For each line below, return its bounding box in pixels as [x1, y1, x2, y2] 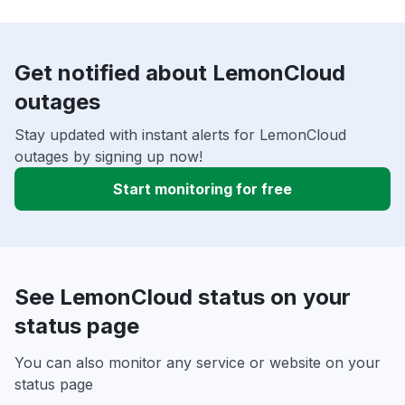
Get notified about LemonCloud [14, 60, 345, 87]
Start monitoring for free [113, 180, 292, 199]
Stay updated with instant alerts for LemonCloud [14, 126, 346, 145]
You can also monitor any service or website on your [14, 353, 381, 372]
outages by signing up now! [14, 147, 202, 166]
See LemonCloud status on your [14, 284, 351, 311]
